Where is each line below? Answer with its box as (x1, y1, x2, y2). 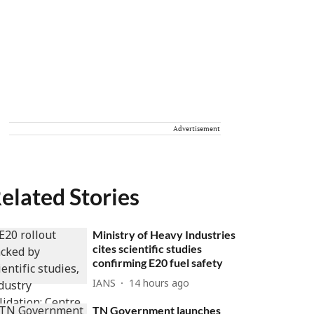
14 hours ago (129, 278, 190, 290)
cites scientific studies (93, 242, 203, 255)
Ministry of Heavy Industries (93, 228, 236, 241)
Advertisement (173, 124, 220, 133)
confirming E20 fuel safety (93, 256, 224, 269)
